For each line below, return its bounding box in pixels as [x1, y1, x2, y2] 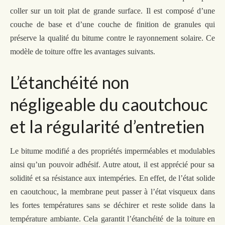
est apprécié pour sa [147, 160, 214, 169]
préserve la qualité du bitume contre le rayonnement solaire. [10, 33, 206, 42]
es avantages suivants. [86, 47, 155, 56]
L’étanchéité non [10, 71, 129, 92]
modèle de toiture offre [10, 47, 84, 56]
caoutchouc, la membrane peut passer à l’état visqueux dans [20, 187, 215, 196]
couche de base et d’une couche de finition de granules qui [10, 20, 215, 29]
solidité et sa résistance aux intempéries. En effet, [10, 173, 169, 182]
